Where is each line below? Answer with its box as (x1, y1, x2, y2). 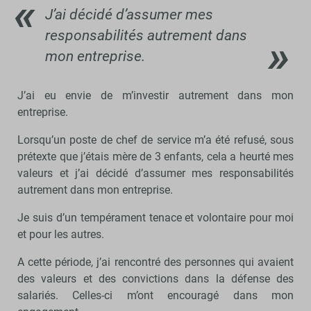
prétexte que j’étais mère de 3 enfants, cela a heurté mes (17, 149, 294, 163)
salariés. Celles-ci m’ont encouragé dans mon (17, 288, 294, 302)
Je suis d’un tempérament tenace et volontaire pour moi (17, 210, 294, 224)
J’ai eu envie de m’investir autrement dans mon (17, 88, 294, 102)
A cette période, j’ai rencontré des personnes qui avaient (17, 255, 294, 269)
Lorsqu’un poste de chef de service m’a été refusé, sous (17, 133, 294, 146)
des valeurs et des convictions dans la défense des (17, 271, 294, 285)
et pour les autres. (17, 227, 104, 241)
